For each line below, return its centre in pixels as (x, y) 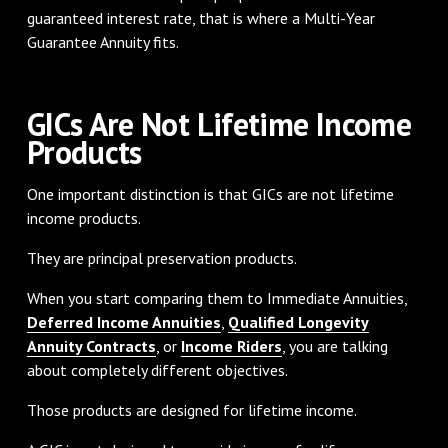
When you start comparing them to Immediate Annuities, (216, 297)
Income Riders (231, 345)
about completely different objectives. (157, 369)
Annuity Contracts (91, 345)
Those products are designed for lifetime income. (191, 409)
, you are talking (334, 345)
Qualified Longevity (298, 321)
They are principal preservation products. (161, 257)
